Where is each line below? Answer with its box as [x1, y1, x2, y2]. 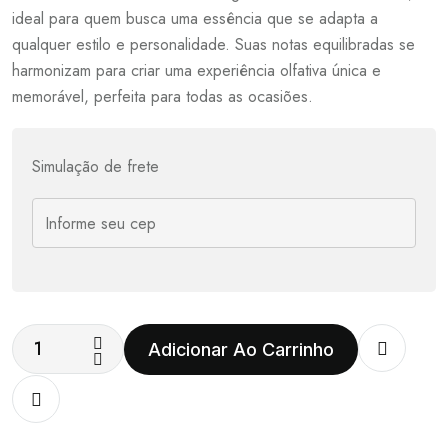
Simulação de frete [32, 155, 159, 179]
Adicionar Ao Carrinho [148, 338, 334, 360]
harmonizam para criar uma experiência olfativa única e [12, 59, 381, 83]
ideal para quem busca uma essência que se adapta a [12, 7, 378, 31]
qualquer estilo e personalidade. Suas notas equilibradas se [12, 33, 415, 57]
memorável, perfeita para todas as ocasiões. [12, 85, 313, 109]
